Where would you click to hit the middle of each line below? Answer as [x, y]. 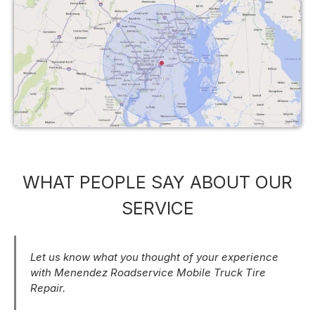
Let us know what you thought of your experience [154, 257]
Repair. [48, 288]
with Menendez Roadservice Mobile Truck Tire [148, 273]
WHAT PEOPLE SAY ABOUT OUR [157, 182]
